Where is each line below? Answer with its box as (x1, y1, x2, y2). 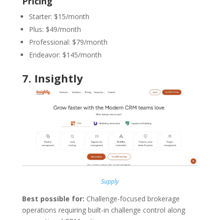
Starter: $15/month (28, 11, 89, 21)
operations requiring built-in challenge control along (22, 205, 185, 215)
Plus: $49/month (28, 24, 81, 34)
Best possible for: (22, 193, 84, 203)
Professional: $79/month (28, 37, 108, 47)
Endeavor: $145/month (28, 50, 102, 59)
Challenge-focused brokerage (84, 193, 180, 203)
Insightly (34, 70, 83, 85)
